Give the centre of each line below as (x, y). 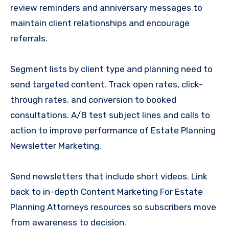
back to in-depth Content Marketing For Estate (107, 192)
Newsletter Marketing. (56, 146)
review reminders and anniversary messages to (106, 8)
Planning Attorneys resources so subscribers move (113, 207)
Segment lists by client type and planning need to (111, 69)
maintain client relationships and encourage (100, 23)
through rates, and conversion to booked (93, 100)
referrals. (29, 39)
